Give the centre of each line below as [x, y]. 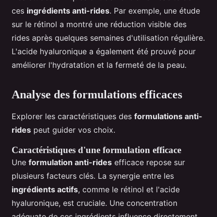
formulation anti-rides [70, 163]
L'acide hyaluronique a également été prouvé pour [104, 52]
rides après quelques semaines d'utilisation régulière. [108, 38]
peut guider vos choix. [73, 130]
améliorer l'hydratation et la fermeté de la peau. [99, 65]
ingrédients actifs [45, 190]
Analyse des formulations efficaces [97, 95]
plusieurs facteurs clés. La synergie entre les [93, 176]
